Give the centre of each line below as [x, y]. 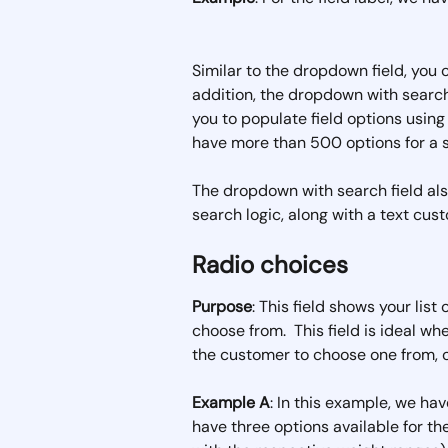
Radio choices [270, 264]
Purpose [222, 306]
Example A [231, 403]
